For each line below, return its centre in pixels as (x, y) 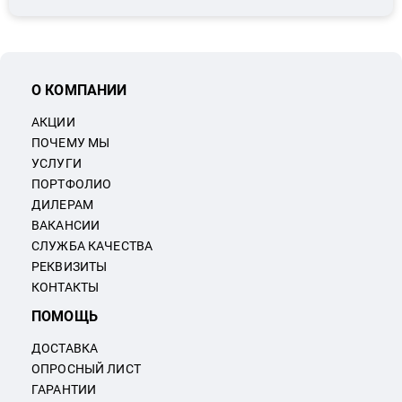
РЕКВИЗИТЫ (70, 267)
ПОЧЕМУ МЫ (71, 143)
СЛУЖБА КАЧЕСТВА (92, 246)
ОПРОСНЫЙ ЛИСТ (86, 369)
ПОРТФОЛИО (72, 184)
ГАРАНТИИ (64, 389)
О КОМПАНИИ (79, 90)
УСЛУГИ (57, 163)
